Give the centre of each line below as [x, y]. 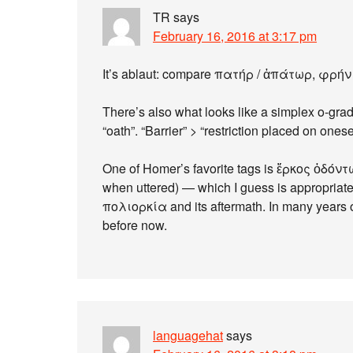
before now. [135, 225]
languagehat [188, 335]
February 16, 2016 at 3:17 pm [235, 36]
